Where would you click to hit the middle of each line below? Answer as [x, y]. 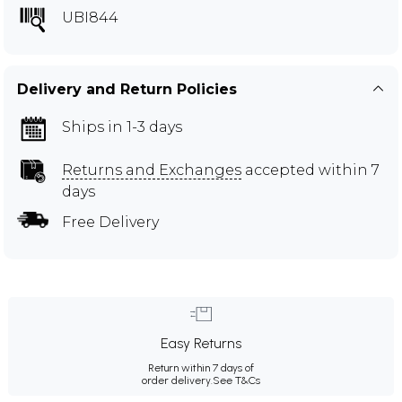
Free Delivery [110, 222]
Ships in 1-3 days [122, 127]
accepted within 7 [310, 170]
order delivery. [177, 380]
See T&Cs [236, 380]
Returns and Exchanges [152, 170]
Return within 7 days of [201, 367]
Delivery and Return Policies [127, 89]
